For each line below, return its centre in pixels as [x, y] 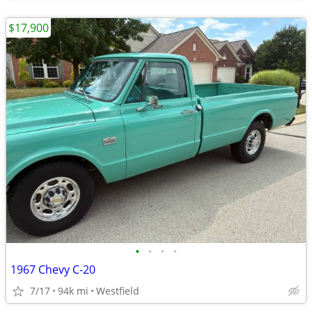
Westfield [118, 291]
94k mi [73, 291]
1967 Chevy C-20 [53, 270]
